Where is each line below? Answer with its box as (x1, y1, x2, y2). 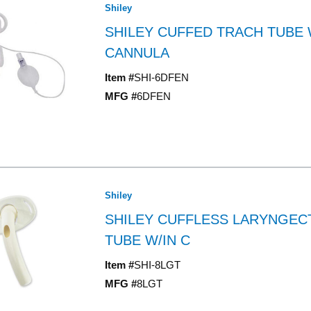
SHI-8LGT (133, 259, 180, 271)
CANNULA (104, 45, 169, 60)
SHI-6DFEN (133, 72, 189, 83)
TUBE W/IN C (104, 233, 190, 248)
